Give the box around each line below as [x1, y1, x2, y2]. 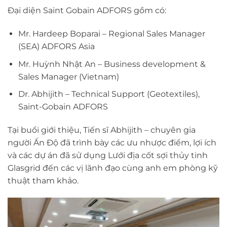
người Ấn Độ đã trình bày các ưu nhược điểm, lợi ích [8, 138, 216, 148]
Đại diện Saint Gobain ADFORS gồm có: [8, 6, 166, 16]
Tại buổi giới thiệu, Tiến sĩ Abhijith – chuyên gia [8, 125, 196, 135]
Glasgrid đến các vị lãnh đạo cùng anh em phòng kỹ [8, 163, 218, 173]
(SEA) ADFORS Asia [18, 42, 95, 52]
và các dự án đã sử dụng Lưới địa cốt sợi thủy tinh [8, 150, 208, 161]
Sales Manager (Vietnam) [18, 71, 119, 82]
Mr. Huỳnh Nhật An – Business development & [18, 59, 206, 69]
